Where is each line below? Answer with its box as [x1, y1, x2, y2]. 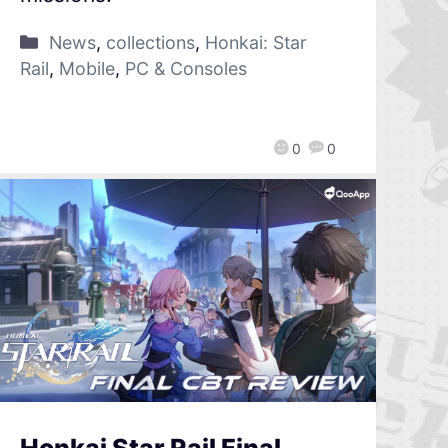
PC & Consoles [124, 57, 247, 79]
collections [105, 31, 195, 53]
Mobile [58, 57, 115, 79]
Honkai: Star [204, 31, 307, 53]
